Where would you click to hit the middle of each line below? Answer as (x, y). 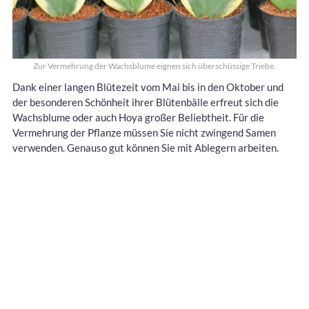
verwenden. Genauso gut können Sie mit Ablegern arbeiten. (146, 148)
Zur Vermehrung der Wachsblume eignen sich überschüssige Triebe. (154, 66)
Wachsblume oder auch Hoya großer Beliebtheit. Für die (138, 118)
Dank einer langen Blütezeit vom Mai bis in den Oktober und (148, 87)
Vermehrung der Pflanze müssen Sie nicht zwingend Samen (144, 133)
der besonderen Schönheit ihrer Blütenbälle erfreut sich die (146, 102)
